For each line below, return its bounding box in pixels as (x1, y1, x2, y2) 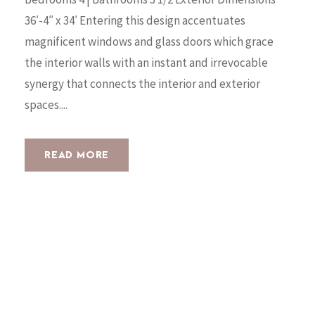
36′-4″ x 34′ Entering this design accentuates (25, 12, 245, 28)
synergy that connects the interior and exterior (25, 75, 260, 91)
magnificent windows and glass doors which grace (25, 33, 274, 49)
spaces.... (25, 96, 67, 112)
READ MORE (44, 149, 110, 160)
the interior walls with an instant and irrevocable (25, 54, 268, 70)
